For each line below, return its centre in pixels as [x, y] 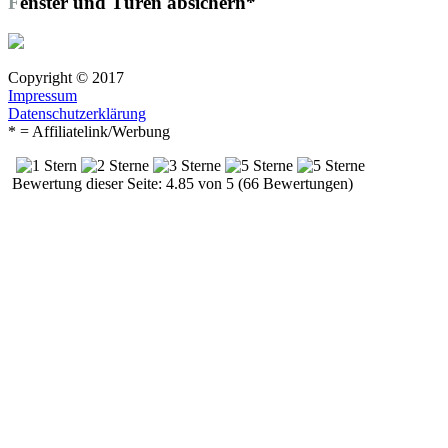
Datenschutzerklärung [77, 113]
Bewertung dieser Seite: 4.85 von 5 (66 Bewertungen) [180, 183]
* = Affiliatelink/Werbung [89, 131]
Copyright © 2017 [66, 77]
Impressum [42, 95]
